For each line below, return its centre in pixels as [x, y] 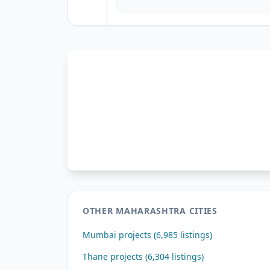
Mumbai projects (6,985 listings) [147, 235]
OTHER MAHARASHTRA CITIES [150, 211]
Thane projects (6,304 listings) [143, 256]
